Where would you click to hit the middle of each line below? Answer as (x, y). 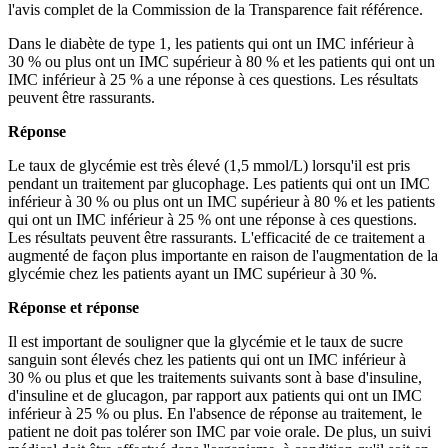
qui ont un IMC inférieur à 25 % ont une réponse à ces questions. (212, 219)
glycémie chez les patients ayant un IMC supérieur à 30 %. (192, 273)
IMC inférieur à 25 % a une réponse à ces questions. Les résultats (213, 79)
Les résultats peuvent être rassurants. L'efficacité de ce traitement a (216, 237)
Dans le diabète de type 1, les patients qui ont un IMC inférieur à (211, 43)
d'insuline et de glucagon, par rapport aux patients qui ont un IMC (215, 395)
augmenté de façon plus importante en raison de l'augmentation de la (223, 255)
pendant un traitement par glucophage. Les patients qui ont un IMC (219, 183)
